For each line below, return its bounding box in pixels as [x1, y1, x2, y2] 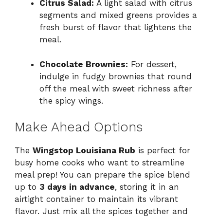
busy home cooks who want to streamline [15, 158, 184, 168]
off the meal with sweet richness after [39, 83, 192, 93]
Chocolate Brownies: [39, 59, 128, 69]
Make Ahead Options [15, 119, 143, 135]
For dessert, [128, 59, 177, 69]
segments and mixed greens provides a [39, 10, 197, 20]
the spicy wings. [39, 95, 103, 106]
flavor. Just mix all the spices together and [15, 206, 188, 217]
